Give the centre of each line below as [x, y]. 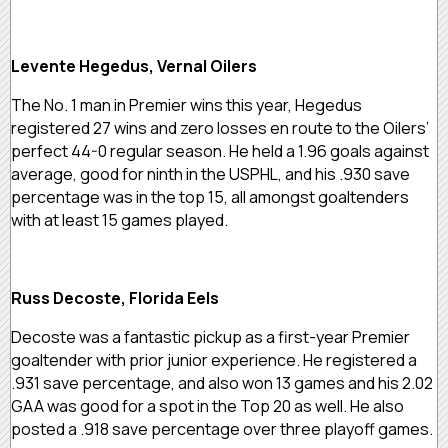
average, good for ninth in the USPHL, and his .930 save [210, 173]
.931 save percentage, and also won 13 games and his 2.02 [222, 382]
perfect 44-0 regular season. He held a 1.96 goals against [220, 150]
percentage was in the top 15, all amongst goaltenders [210, 196]
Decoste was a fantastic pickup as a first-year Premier [210, 336]
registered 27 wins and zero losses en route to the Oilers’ [220, 127]
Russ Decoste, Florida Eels [115, 297]
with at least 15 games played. [119, 219]
